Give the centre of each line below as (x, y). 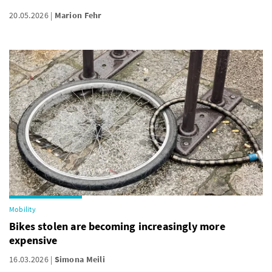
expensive (33, 240)
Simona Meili (80, 259)
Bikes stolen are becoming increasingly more (117, 226)
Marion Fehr (78, 15)
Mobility (22, 209)
